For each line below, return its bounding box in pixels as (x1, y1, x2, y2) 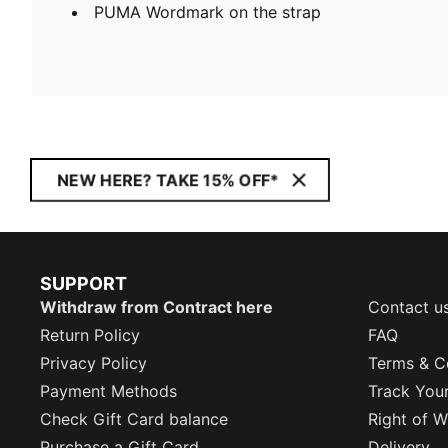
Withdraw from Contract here (40, 297, 273, 317)
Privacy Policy (40, 353, 147, 373)
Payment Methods (40, 381, 177, 401)
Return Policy (40, 325, 140, 345)
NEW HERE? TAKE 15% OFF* (57, 170, 279, 190)
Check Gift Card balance (40, 409, 228, 429)
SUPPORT (40, 273, 127, 294)
